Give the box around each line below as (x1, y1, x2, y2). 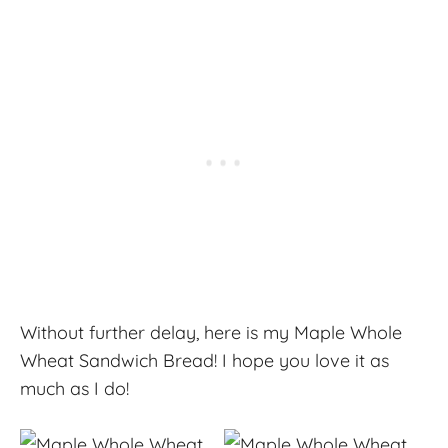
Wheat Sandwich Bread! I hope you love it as (20, 348, 389, 372)
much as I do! (20, 376, 129, 400)
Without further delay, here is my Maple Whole (20, 320, 402, 344)
